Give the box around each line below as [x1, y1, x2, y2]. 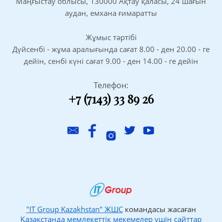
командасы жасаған [122, 204, 196, 214]
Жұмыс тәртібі [85, 32, 137, 42]
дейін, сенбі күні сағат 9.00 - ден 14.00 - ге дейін [24, 55, 198, 66]
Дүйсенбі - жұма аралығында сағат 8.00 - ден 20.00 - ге [12, 44, 210, 54]
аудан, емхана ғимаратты [65, 7, 157, 18]
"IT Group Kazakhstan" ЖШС [26, 204, 123, 214]
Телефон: [94, 79, 128, 91]
